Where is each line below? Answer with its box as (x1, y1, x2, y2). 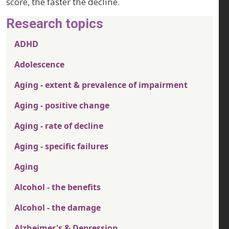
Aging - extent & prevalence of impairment (14, 79, 188, 91)
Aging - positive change (14, 100, 109, 111)
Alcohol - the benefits (14, 181, 101, 193)
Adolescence (14, 59, 64, 71)
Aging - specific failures (14, 141, 108, 152)
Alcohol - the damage (14, 202, 101, 214)
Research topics (6, 16, 103, 32)
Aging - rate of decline (14, 120, 103, 132)
